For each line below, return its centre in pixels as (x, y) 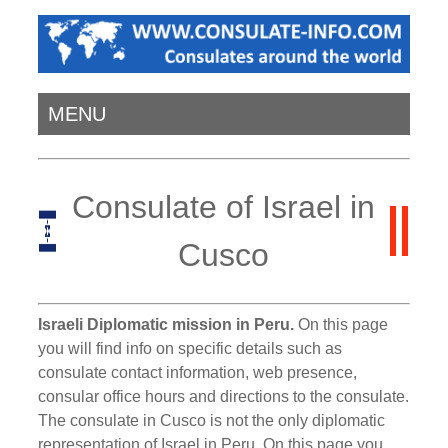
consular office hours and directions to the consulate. (224, 396)
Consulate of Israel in (223, 207)
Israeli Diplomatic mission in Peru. (166, 324)
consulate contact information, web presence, (198, 372)
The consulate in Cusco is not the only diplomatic (212, 420)
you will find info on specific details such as (190, 348)
